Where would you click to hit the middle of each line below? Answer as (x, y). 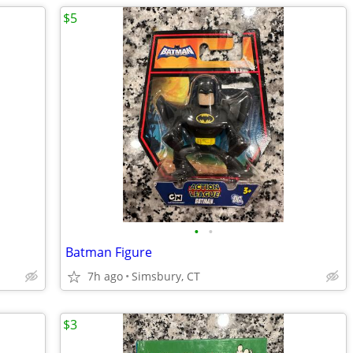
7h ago (105, 276)
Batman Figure (109, 252)
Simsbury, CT (166, 276)
